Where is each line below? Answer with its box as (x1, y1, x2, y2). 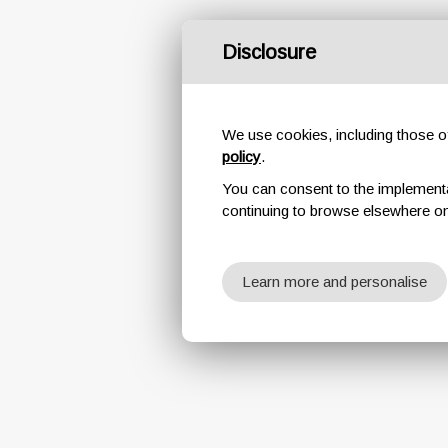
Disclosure (222, 41, 316, 63)
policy (222, 148, 261, 165)
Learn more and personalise (242, 273, 427, 290)
